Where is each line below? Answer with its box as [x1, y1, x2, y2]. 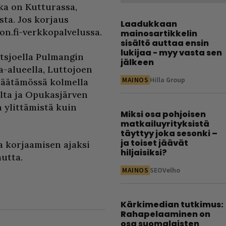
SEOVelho [150, 165, 181, 175]
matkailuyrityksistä [121, 118, 209, 130]
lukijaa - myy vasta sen [121, 47, 222, 59]
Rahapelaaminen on [121, 208, 210, 220]
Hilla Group [150, 75, 186, 84]
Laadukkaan [121, 18, 177, 30]
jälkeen [121, 56, 154, 68]
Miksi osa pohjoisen [121, 108, 206, 120]
